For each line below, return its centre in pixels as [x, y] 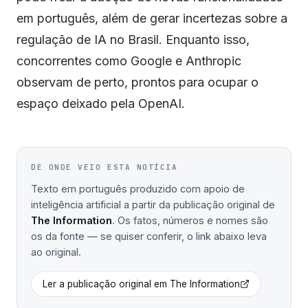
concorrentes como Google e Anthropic [129, 61]
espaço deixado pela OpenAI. [101, 103]
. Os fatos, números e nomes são [190, 220]
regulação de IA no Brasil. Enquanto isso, [133, 40]
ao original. [56, 252]
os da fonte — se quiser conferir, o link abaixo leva [149, 236]
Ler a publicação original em [106, 284]
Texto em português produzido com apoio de [138, 189]
